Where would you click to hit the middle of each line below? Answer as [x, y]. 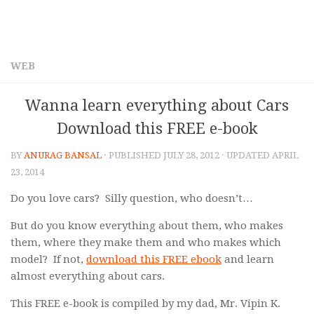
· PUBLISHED [134, 155]
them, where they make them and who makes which [146, 243]
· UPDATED [246, 155]
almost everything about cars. [88, 276]
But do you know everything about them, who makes [147, 226]
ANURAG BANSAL [63, 155]
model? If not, [48, 259]
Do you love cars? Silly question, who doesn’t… [132, 198]
